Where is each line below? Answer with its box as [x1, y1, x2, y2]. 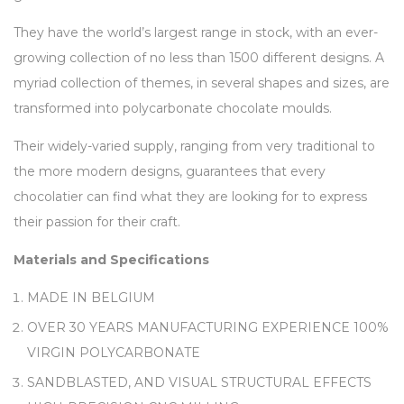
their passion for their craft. [14, 214, 180, 230]
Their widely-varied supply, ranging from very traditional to [14, 138, 375, 154]
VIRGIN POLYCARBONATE [27, 344, 200, 361]
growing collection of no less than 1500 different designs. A [14, 50, 384, 66]
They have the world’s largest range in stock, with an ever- [14, 24, 378, 41]
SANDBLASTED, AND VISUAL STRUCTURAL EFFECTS [27, 374, 372, 390]
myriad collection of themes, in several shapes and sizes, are [14, 75, 390, 91]
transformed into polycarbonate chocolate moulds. [14, 100, 332, 116]
